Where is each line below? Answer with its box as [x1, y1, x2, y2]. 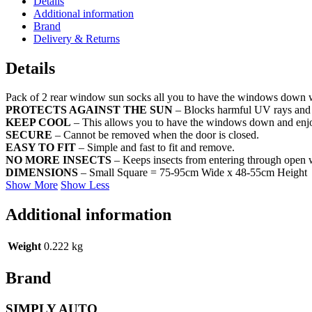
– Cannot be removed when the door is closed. [55, 129, 259, 141]
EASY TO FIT [6, 141, 76, 154]
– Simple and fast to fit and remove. [76, 141, 235, 154]
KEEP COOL [6, 116, 71, 129]
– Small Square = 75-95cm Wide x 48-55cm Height [78, 166, 307, 179]
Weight [8, 240, 41, 253]
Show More [6, 179, 58, 192]
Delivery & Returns [33, 32, 120, 45]
